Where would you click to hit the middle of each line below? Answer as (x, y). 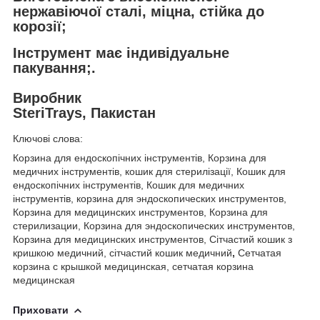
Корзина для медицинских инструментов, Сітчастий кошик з (152, 239)
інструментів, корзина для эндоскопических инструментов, (150, 198)
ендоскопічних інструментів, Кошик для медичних (129, 185)
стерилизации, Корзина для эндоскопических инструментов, (154, 225)
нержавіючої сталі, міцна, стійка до (139, 12)
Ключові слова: (48, 138)
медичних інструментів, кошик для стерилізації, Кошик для (149, 171)
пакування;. (54, 67)
